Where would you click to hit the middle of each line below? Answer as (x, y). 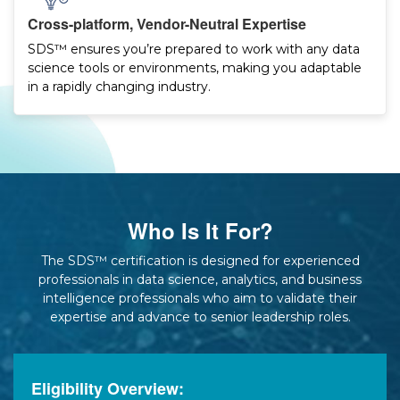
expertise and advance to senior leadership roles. (200, 317)
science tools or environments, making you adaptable (195, 68)
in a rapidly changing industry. (119, 87)
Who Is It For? (200, 231)
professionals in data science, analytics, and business (200, 280)
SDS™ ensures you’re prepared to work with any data (194, 50)
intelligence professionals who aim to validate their (200, 299)
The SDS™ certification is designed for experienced (200, 261)
